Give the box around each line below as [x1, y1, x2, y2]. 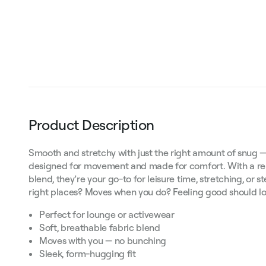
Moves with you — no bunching [39, 235, 167, 247]
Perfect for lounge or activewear [39, 208, 175, 221]
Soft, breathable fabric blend [39, 221, 160, 234]
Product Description [28, 116, 154, 134]
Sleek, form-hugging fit [39, 248, 136, 260]
